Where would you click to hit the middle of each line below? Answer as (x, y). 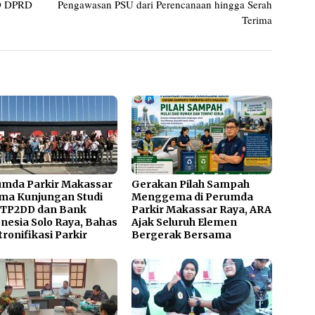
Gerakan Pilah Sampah (191, 184)
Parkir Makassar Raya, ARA (202, 209)
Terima (257, 19)
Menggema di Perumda (193, 197)
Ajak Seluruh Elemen (185, 222)
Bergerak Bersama (182, 234)
